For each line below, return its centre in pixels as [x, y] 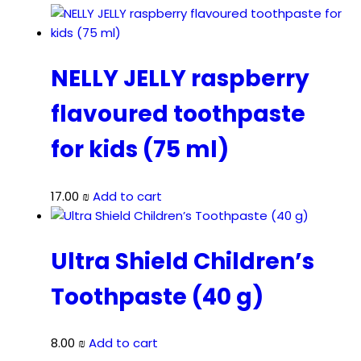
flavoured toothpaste [178, 114]
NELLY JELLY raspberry [180, 79]
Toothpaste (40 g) [157, 297]
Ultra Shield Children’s [183, 261]
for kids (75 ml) [140, 150]
